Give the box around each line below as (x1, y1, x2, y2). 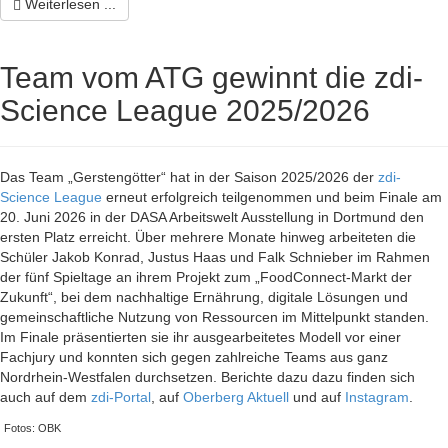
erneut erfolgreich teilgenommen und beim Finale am (102, 189, 442, 205)
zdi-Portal (91, 389, 151, 405)
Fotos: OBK (4, 422, 61, 434)
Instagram (345, 389, 409, 405)
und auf (289, 389, 345, 405)
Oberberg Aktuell (183, 389, 289, 405)
